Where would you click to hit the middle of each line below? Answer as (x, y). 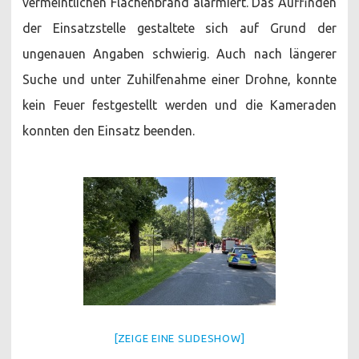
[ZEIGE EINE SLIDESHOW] (179, 338)
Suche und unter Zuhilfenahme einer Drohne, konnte (179, 79)
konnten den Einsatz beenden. (109, 130)
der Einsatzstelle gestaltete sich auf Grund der (179, 28)
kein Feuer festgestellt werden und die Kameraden (179, 105)
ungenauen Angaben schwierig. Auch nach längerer (179, 53)
